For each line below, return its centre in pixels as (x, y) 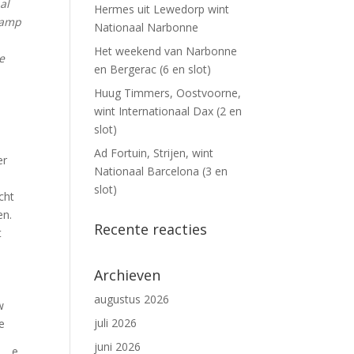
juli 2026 (116, 323)
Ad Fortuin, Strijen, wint (154, 153)
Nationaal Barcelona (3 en (161, 171)
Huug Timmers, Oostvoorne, (168, 93)
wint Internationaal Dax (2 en (168, 111)
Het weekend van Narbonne (166, 51)
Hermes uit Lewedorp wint (162, 9)
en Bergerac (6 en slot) (153, 69)
